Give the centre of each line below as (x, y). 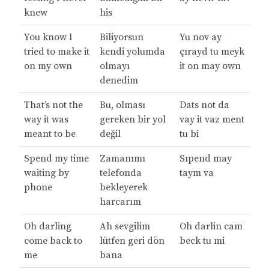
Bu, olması (122, 105)
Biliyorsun (121, 38)
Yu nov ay (200, 38)
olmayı (114, 66)
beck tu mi (202, 241)
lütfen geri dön (132, 241)
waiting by (46, 173)
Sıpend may (205, 159)
